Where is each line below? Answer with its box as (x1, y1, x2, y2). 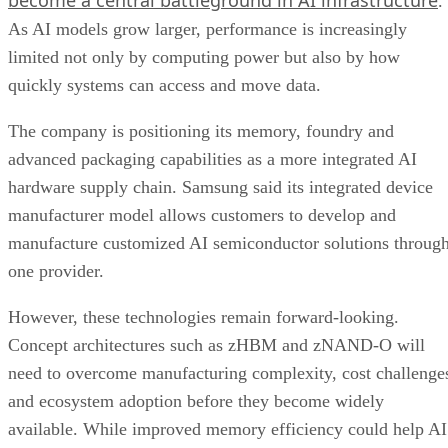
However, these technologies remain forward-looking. (8, 306, 399, 327)
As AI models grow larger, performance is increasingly (8, 18, 407, 39)
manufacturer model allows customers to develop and (8, 204, 396, 225)
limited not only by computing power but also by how (8, 46, 400, 67)
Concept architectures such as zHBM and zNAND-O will (8, 334, 425, 355)
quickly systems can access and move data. (8, 74, 321, 95)
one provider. (8, 260, 104, 281)
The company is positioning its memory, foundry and (8, 120, 394, 141)
